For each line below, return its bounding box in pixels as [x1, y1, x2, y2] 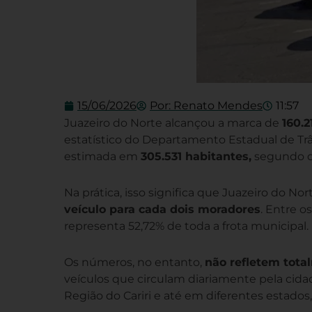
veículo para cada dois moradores [64, 203, 260, 217]
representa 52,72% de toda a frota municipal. [64, 219, 309, 233]
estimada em [64, 150, 141, 164]
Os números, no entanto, [64, 256, 205, 270]
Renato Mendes [171, 99, 263, 113]
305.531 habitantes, [141, 150, 251, 164]
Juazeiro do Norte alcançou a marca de [64, 116, 282, 130]
